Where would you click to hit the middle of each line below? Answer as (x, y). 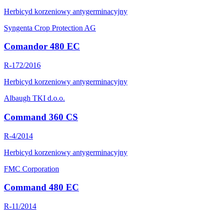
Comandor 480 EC (42, 46)
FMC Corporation (31, 169)
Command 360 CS (41, 117)
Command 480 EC (41, 187)
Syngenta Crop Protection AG (50, 28)
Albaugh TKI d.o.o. (34, 98)
